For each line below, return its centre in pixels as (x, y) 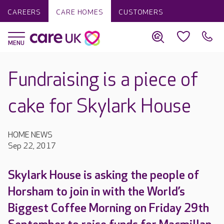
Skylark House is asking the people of (103, 175)
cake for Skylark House (99, 107)
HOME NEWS (30, 135)
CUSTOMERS (141, 12)
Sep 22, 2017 (32, 146)
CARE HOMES (80, 12)
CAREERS (24, 12)
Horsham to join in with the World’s (96, 192)
